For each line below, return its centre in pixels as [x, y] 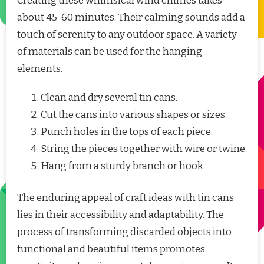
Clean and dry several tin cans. [109, 97]
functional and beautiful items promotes [111, 249]
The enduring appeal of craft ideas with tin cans [126, 198]
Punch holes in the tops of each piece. [127, 131]
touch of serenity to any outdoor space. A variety [127, 34]
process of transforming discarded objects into [124, 232]
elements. [40, 68]
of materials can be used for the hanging [110, 51]
